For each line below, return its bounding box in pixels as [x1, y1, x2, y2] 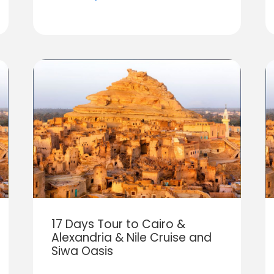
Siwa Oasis [51, 242, 113, 259]
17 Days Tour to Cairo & [51, 215, 185, 232]
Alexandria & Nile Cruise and [51, 229, 212, 246]
